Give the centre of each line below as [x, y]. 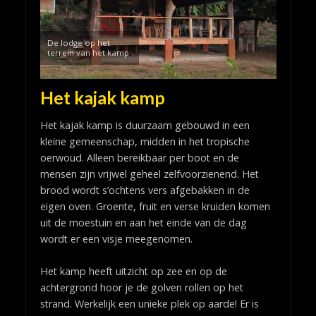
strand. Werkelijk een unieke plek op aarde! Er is [149, 304]
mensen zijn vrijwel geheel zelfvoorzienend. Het [149, 174]
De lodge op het [78, 42]
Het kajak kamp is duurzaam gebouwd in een [145, 126]
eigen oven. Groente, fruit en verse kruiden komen [155, 207]
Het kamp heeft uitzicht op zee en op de [133, 272]
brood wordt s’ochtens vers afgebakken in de [145, 190]
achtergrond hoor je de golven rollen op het [141, 288]
